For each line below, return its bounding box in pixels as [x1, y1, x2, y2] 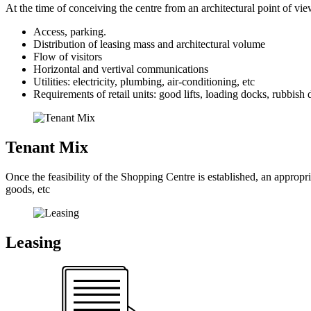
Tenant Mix [6, 138, 88, 157]
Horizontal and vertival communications [33, 63, 208, 76]
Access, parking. [33, 26, 106, 38]
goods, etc [6, 183, 50, 196]
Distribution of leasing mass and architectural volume [33, 38, 265, 51]
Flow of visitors [33, 51, 102, 63]
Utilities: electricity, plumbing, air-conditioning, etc [33, 76, 255, 88]
